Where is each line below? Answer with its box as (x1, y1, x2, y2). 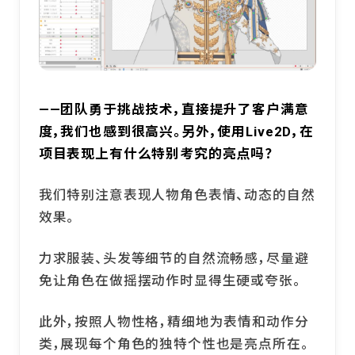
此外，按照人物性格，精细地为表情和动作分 (38, 314, 309, 330)
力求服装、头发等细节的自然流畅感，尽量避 (38, 250, 309, 267)
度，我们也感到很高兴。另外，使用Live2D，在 (38, 124, 314, 140)
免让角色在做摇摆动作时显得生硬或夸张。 (38, 273, 301, 289)
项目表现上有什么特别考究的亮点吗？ (38, 146, 273, 162)
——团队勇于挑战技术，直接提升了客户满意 (38, 101, 309, 118)
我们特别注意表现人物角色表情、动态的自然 (38, 187, 315, 204)
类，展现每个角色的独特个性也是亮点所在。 (38, 336, 309, 353)
